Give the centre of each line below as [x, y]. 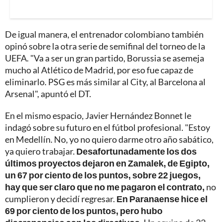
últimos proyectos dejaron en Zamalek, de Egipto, [107, 163]
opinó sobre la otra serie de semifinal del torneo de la [105, 46]
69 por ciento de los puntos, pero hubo [84, 211]
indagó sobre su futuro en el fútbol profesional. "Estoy [108, 128]
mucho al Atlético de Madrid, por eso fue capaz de [99, 70]
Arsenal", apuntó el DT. [48, 94]
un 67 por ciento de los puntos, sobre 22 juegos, [103, 175]
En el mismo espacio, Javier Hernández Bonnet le [98, 116]
